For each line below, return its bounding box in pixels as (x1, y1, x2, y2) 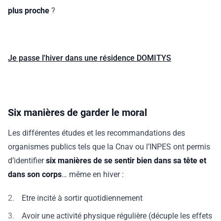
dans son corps (8, 170, 62, 179)
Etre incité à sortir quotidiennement (22, 193, 143, 203)
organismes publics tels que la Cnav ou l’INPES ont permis (8, 142, 210, 151)
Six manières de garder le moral (8, 107, 152, 118)
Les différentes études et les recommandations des (8, 128, 185, 138)
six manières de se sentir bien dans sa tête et (44, 156, 206, 165)
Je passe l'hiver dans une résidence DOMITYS (8, 53, 171, 63)
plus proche (8, 6, 49, 15)
